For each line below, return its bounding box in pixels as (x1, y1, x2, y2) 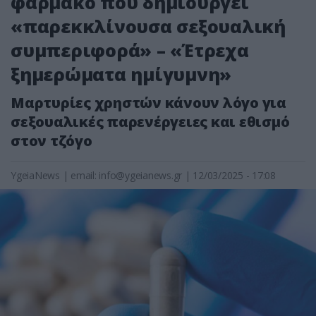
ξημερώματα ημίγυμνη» (11, 62, 231, 86)
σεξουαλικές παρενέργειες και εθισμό (11, 112, 290, 131)
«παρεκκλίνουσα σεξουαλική (11, 14, 286, 38)
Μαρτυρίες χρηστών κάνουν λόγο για (11, 93, 286, 112)
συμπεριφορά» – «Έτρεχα (11, 38, 249, 62)
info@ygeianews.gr (99, 169, 182, 182)
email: (71, 169, 99, 182)
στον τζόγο (11, 131, 92, 150)
